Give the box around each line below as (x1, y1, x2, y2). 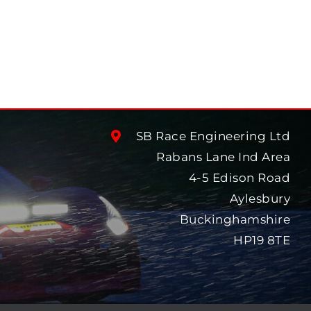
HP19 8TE (233, 233, 291, 248)
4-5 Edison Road (188, 171, 291, 185)
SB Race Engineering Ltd (135, 129, 291, 144)
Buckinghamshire (179, 212, 291, 227)
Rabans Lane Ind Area (156, 150, 291, 165)
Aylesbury (229, 192, 291, 206)
